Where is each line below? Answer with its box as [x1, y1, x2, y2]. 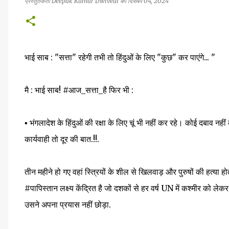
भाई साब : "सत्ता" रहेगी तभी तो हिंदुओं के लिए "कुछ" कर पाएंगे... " [25, 52, 215, 62]
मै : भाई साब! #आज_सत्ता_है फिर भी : [25, 85, 133, 95]
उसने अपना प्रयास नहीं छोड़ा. [25, 199, 111, 210]
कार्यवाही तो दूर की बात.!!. [25, 134, 101, 144]
